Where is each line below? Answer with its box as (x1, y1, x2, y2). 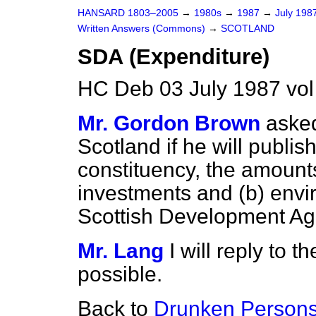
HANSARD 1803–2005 (78, 8, 178, 18)
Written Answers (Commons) (78, 23, 208, 34)
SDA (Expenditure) (78, 44, 269, 69)
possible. (78, 262, 162, 286)
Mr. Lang (78, 239, 164, 262)
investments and (78, 181, 238, 205)
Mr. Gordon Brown (78, 111, 260, 135)
